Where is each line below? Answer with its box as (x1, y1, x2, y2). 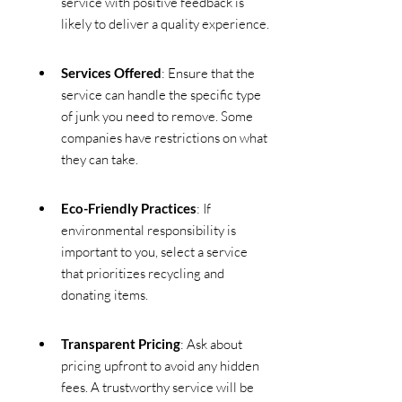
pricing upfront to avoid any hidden (61, 357, 262, 375)
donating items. (61, 286, 148, 304)
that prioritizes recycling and (61, 265, 227, 283)
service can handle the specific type (61, 86, 264, 104)
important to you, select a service (61, 243, 250, 261)
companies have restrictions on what (61, 129, 270, 147)
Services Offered (61, 65, 162, 82)
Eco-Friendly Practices (61, 200, 197, 217)
